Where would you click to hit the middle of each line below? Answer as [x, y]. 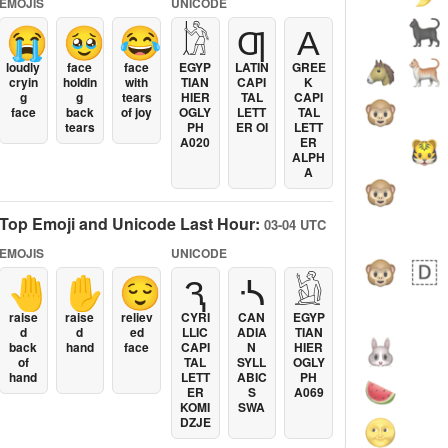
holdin [79, 82]
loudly [23, 67]
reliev [136, 317]
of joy [137, 112]
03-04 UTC [295, 224]
